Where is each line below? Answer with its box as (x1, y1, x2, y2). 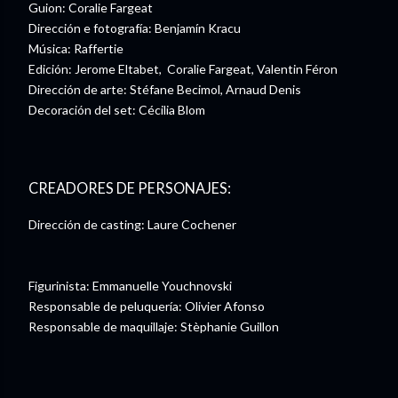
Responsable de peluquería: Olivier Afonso (28, 298, 265, 314)
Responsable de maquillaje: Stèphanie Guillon (28, 319, 279, 334)
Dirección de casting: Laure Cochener (28, 217, 236, 232)
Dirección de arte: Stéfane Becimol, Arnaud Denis (28, 82, 301, 98)
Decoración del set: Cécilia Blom (28, 102, 205, 118)
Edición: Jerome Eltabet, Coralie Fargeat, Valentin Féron (28, 61, 338, 77)
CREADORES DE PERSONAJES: (28, 179, 231, 196)
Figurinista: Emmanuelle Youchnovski (28, 278, 232, 293)
